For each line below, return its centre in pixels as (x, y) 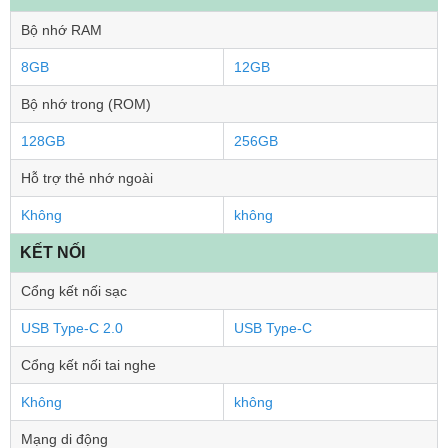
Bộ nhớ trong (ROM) (86, 104)
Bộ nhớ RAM (61, 30)
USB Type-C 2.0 (72, 328)
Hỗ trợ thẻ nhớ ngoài (87, 178)
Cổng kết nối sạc (74, 291)
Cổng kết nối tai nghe (88, 365)
